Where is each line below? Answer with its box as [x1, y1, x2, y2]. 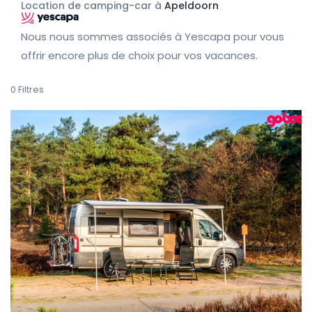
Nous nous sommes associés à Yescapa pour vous [21, 29, 284, 44]
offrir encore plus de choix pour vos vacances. [21, 47, 258, 63]
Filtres [18, 83, 44, 96]
